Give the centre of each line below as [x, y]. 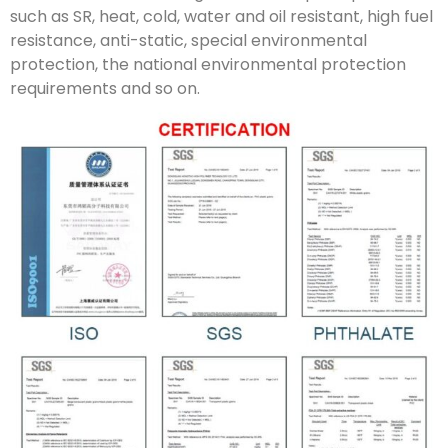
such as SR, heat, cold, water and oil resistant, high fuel [221, 16]
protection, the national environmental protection [208, 64]
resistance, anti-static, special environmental [188, 40]
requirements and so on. [105, 88]
